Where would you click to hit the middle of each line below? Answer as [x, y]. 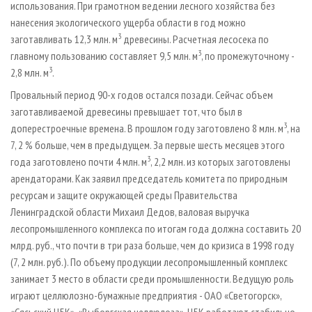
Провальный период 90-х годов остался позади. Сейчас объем [142, 95]
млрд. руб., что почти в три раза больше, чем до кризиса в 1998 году [152, 245]
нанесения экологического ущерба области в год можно [128, 23]
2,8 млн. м [30, 73]
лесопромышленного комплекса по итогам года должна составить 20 [156, 229]
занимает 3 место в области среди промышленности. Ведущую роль [152, 279]
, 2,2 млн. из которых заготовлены [220, 162]
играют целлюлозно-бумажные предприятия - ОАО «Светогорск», [146, 296]
